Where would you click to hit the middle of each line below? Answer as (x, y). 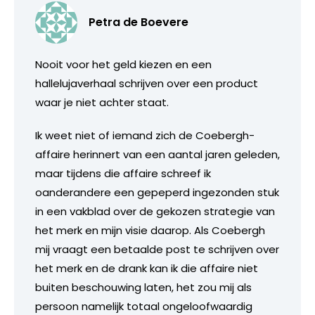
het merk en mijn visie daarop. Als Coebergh (150, 230)
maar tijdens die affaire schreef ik (123, 173)
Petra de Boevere (139, 22)
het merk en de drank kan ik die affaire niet (147, 268)
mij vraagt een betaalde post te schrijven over (157, 249)
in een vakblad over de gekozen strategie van (155, 211)
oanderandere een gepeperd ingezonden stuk (157, 192)
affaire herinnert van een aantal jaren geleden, (157, 154)
